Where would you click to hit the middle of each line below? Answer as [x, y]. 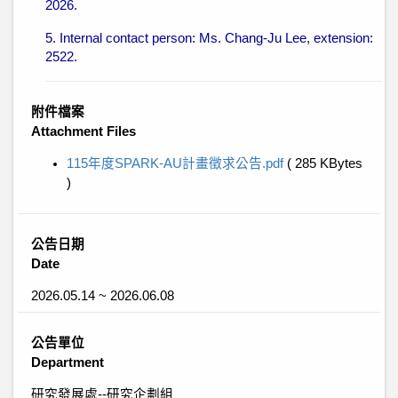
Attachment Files [84, 131]
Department [68, 362]
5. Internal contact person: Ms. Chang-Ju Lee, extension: [209, 38]
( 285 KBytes [325, 163]
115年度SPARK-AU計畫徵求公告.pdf [177, 163]
